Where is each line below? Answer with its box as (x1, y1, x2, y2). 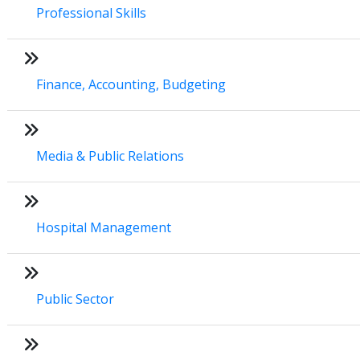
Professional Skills (36, 3, 146, 22)
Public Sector (36, 289, 114, 308)
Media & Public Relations (36, 146, 184, 165)
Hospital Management (36, 218, 171, 236)
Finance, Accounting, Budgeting (36, 75, 226, 93)
